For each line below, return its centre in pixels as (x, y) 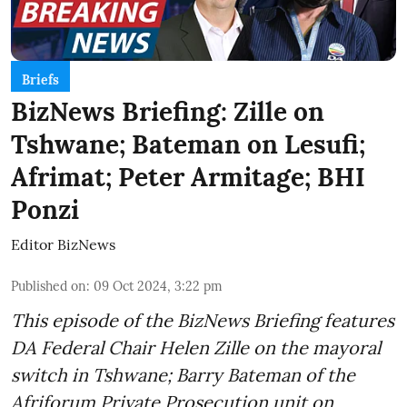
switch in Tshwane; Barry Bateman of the (183, 375)
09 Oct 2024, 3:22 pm (158, 287)
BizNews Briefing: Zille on (168, 112)
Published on (49, 287)
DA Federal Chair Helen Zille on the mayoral (196, 348)
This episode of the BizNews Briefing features (203, 321)
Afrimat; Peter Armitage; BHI (188, 178)
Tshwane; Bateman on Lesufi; (188, 145)
